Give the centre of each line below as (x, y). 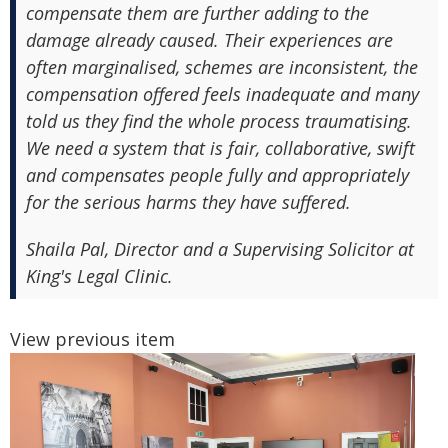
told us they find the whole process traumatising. (219, 121)
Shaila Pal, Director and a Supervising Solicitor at (220, 249)
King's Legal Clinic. (99, 276)
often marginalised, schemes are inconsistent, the (222, 67)
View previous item (92, 339)
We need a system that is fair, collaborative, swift (220, 148)
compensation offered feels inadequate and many (222, 94)
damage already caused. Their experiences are (209, 40)
